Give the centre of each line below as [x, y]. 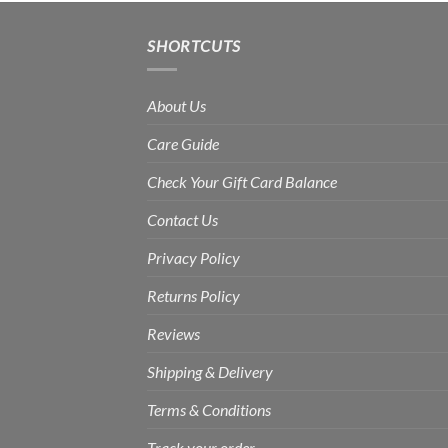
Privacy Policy [193, 258]
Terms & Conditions [209, 410]
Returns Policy [193, 296]
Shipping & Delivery [210, 372]
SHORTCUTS [194, 45]
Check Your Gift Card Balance [242, 182]
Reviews [173, 334]
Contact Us [182, 220]
